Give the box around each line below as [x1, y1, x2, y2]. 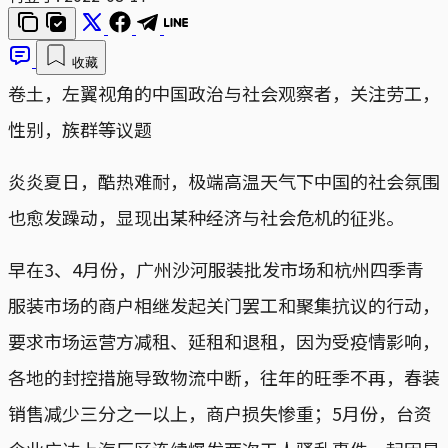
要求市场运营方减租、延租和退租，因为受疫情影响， [8, 327, 440, 354]
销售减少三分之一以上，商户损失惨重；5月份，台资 [8, 399, 432, 426]
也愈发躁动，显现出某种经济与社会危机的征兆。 [8, 203, 404, 230]
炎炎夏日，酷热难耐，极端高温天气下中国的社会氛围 [8, 167, 440, 194]
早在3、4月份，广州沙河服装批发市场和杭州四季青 [8, 255, 424, 282]
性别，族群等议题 [8, 115, 152, 142]
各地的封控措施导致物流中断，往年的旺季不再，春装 [8, 363, 440, 390]
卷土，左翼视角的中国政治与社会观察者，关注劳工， [8, 79, 440, 106]
